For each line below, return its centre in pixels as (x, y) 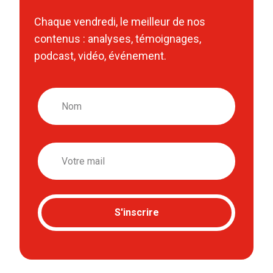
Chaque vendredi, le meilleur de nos (120, 21)
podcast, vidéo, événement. (100, 55)
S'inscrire (136, 213)
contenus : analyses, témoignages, (118, 38)
